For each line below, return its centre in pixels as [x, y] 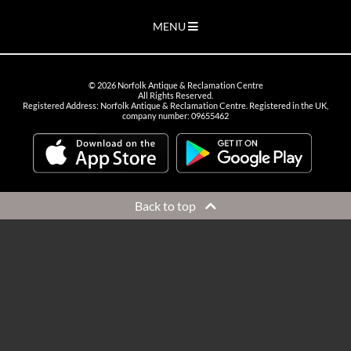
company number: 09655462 [175, 116]
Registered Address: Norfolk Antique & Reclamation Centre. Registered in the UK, [175, 106]
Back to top [170, 206]
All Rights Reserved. [175, 96]
